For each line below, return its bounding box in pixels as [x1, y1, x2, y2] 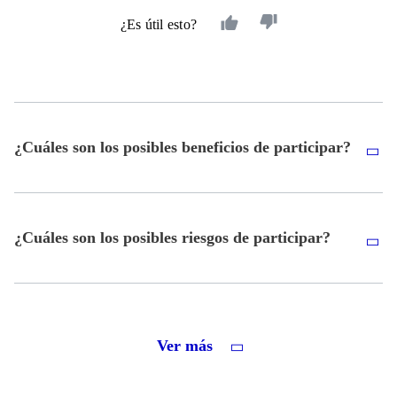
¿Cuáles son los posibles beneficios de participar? [14, 138, 351, 157]
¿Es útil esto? [120, 17, 197, 33]
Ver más [156, 337, 217, 355]
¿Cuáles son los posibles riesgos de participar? [14, 229, 331, 247]
